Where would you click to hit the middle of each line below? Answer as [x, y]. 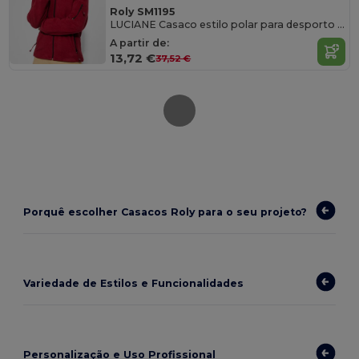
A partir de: [140, 43]
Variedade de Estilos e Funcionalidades [134, 284]
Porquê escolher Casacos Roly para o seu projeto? [165, 212]
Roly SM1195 [143, 11]
